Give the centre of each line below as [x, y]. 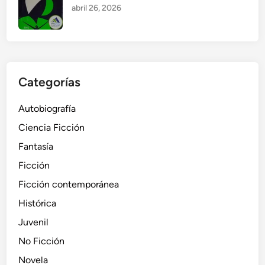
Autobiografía [47, 109]
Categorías [50, 82]
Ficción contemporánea [69, 185]
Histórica [38, 203]
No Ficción [42, 241]
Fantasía [36, 147]
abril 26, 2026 [97, 8]
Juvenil [34, 222]
